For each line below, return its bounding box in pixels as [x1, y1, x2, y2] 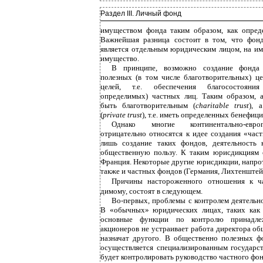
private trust [103, 110, 142, 119]
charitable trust [195, 101, 249, 110]
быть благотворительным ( [100, 101, 196, 110]
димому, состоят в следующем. [100, 187, 203, 195]
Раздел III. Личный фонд [100, 9, 181, 18]
